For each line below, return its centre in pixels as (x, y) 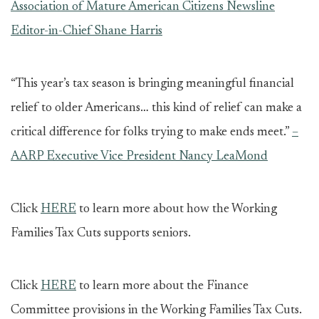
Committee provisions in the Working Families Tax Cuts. (156, 310)
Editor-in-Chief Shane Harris (87, 31)
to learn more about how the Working (177, 209)
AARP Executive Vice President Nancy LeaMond (139, 157)
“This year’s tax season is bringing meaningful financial (152, 84)
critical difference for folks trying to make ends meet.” (151, 132)
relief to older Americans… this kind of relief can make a (156, 108)
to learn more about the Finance (162, 286)
